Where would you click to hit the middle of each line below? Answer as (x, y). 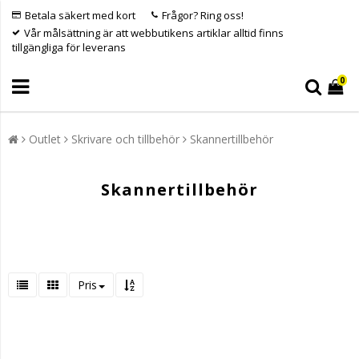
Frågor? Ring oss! (203, 15)
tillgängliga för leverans (69, 47)
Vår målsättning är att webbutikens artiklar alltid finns (154, 33)
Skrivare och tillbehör (125, 139)
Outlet (45, 139)
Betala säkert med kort (80, 15)
